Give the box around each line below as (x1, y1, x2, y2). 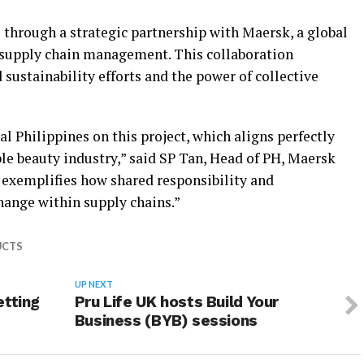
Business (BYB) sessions (74, 311, 258, 331)
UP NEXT (74, 279, 113, 290)
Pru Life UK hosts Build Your (74, 292, 279, 312)
